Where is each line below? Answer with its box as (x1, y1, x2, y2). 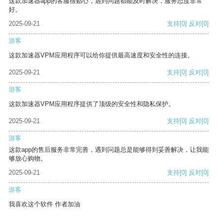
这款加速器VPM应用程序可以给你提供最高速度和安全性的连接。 (9, 52, 194, 59)
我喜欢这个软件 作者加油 (9, 200, 80, 208)
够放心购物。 (9, 155, 47, 163)
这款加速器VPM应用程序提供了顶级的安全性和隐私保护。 (9, 100, 175, 108)
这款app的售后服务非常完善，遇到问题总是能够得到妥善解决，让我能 (9, 146, 209, 154)
